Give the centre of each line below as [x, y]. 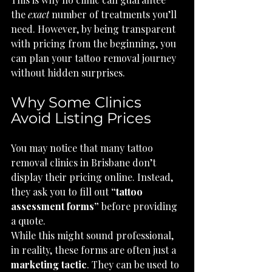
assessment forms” [55, 206]
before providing [139, 206]
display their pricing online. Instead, [93, 177]
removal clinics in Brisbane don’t [85, 162]
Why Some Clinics [78, 102]
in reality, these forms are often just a [95, 250]
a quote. [28, 221]
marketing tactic [49, 264]
